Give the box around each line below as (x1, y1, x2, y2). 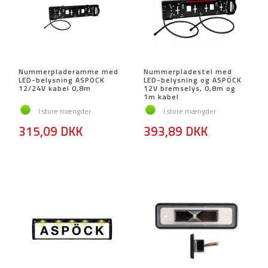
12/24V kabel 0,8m (19, 83, 91, 95)
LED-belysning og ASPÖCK (144, 74, 242, 86)
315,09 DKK (19, 121, 83, 141)
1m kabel (144, 91, 179, 103)
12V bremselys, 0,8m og (144, 83, 236, 95)
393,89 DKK (144, 121, 208, 141)
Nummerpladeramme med (19, 66, 118, 78)
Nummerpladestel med (144, 66, 232, 78)
